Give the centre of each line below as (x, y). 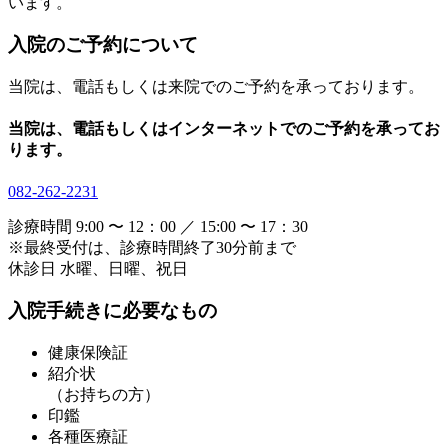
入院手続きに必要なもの (112, 311)
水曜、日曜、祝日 (122, 268)
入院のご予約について (103, 45)
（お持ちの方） (104, 395)
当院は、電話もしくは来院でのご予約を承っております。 (216, 87)
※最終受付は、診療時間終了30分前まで (152, 247)
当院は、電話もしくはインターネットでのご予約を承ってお (224, 129)
